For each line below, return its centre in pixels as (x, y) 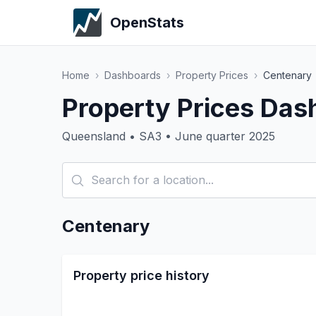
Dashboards (133, 75)
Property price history (141, 275)
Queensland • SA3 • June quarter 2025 (169, 136)
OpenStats (147, 23)
